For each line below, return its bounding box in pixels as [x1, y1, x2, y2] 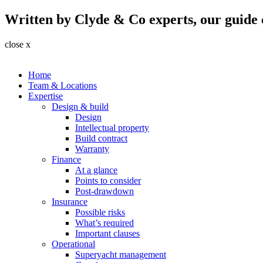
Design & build [52, 101, 109, 112]
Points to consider [75, 175, 141, 186]
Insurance [52, 196, 87, 207]
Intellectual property [75, 122, 149, 133]
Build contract [75, 133, 127, 143]
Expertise [28, 90, 63, 101]
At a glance [75, 164, 117, 175]
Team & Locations [28, 80, 97, 90]
